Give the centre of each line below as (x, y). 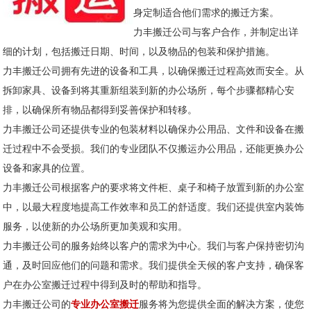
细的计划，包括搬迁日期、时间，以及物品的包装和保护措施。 (139, 52)
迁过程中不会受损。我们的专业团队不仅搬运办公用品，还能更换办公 (154, 149)
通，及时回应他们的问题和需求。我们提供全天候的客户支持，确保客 (154, 266)
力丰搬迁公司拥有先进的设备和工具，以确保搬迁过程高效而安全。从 (154, 72)
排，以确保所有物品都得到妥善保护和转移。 (100, 110)
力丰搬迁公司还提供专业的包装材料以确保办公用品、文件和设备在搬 (154, 130)
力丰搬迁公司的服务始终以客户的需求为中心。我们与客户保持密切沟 (154, 246)
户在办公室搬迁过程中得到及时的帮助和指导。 (105, 285)
